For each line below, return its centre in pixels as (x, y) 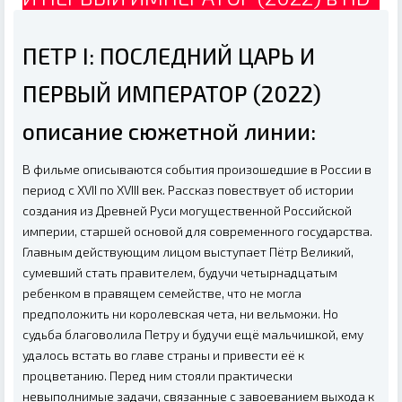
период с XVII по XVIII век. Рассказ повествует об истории (188, 190)
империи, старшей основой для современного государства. (197, 232)
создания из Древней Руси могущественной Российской (187, 211)
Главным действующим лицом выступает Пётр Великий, (188, 252)
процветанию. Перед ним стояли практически (157, 376)
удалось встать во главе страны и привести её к (163, 355)
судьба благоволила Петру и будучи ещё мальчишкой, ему (193, 335)
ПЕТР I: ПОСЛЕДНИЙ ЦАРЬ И (169, 56)
